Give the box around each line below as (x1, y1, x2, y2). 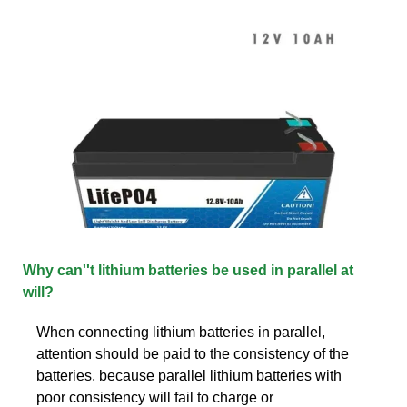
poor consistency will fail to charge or (36, 389, 273, 405)
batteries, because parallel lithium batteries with (36, 367, 342, 383)
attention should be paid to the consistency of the (36, 345, 349, 362)
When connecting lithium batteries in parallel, (36, 323, 325, 340)
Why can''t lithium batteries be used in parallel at (23, 262, 353, 278)
